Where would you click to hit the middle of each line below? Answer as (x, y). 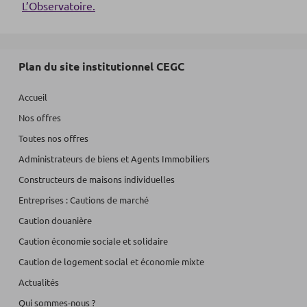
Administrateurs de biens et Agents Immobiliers (114, 159)
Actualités (39, 282)
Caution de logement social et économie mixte (111, 261)
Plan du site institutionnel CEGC (101, 66)
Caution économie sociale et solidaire (93, 241)
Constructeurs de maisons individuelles (97, 179)
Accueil (33, 97)
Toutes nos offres (53, 138)
